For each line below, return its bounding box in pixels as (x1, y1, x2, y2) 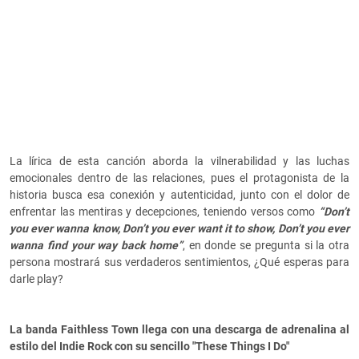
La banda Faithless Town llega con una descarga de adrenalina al (10, 323, 349, 337)
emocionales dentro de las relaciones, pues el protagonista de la (10, 171, 349, 185)
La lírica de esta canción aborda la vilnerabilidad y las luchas (10, 155, 349, 168)
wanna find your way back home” (10, 239, 183, 252)
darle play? (10, 272, 63, 286)
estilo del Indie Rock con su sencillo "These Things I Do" (10, 340, 289, 353)
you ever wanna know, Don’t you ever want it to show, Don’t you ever (10, 222, 349, 236)
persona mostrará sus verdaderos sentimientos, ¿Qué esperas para (10, 256, 349, 269)
